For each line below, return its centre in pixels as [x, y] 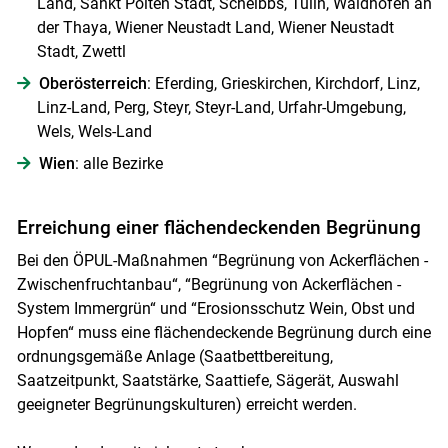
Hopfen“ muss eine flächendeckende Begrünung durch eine [223, 332]
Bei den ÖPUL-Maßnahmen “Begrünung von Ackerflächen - [222, 260]
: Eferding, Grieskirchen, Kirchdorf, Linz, [283, 83]
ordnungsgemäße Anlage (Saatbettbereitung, [174, 356]
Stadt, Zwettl [81, 51]
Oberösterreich [92, 83]
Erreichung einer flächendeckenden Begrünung [218, 227]
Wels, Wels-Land [94, 131]
